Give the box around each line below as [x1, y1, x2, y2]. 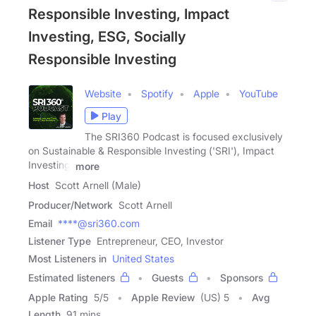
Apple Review [131, 291, 195, 304]
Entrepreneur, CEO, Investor [97, 235, 224, 248]
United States [112, 253, 174, 265]
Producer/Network [28, 199, 113, 212]
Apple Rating [28, 291, 88, 304]
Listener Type [28, 235, 91, 248]
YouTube [239, 87, 278, 100]
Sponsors [220, 272, 263, 284]
